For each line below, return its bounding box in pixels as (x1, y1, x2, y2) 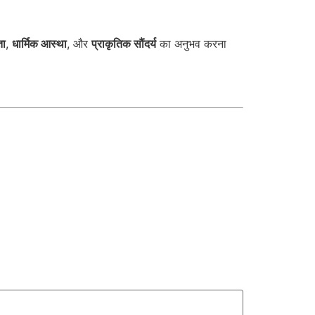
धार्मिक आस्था (12, 36, 67, 51)
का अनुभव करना (156, 36, 226, 51)
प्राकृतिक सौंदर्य (91, 36, 156, 51)
